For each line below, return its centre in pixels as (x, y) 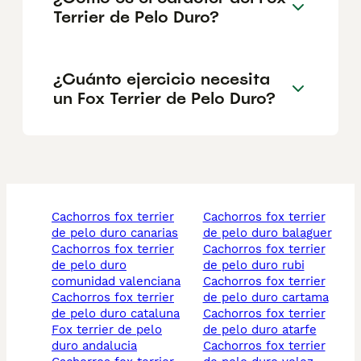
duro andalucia (94, 346)
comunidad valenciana (116, 282)
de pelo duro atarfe (259, 330)
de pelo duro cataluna (116, 314)
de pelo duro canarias (115, 233)
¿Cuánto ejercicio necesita (162, 79)
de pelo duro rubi (253, 266)
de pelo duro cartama (266, 298)
